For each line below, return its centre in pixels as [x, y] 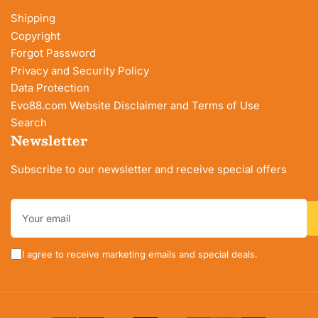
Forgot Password [53, 53]
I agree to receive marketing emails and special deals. [140, 254]
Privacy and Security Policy [80, 70]
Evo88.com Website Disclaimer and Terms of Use [135, 105]
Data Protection [50, 88]
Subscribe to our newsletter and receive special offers [149, 169]
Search [29, 123]
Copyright [35, 35]
